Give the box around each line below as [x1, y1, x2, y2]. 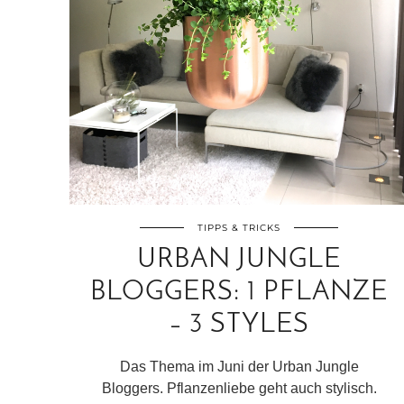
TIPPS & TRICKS [197, 221, 281, 234]
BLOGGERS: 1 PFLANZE [90, 278, 389, 307]
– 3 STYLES [169, 310, 309, 339]
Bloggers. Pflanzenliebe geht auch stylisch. [101, 380, 377, 396]
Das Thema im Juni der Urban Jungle [119, 358, 359, 374]
